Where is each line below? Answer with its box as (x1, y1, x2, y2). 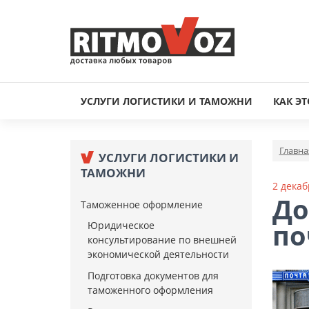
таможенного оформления (88, 283, 213, 297)
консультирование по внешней (88, 233, 237, 246)
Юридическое (88, 219, 154, 232)
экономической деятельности (88, 248, 229, 261)
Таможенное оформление (81, 198, 203, 211)
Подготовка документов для (88, 269, 219, 282)
